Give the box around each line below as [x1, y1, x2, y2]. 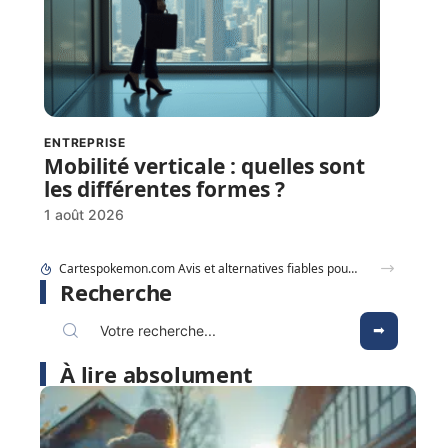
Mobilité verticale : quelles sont [44, 151, 365, 180]
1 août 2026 [44, 205, 124, 223]
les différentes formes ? [44, 174, 285, 203]
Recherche [60, 276, 173, 307]
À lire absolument [60, 358, 253, 389]
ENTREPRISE [44, 134, 126, 150]
